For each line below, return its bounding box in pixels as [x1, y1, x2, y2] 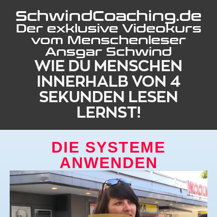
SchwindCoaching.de [15, 8, 201, 25]
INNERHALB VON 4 [36, 73, 181, 90]
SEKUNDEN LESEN [39, 88, 178, 105]
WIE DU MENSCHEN [34, 57, 183, 74]
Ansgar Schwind [45, 45, 172, 59]
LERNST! [77, 104, 140, 121]
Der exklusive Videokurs [15, 22, 201, 36]
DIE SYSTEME [51, 139, 166, 156]
